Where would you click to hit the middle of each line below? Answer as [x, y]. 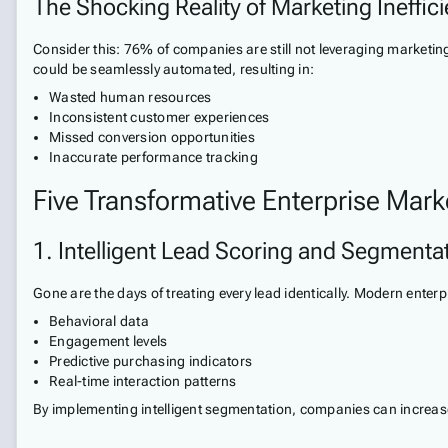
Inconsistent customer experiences [159, 117]
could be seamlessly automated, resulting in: [173, 69]
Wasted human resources [130, 97]
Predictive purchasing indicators [150, 361]
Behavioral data [99, 321]
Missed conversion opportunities [152, 137]
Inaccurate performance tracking [153, 157]
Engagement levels [108, 341]
